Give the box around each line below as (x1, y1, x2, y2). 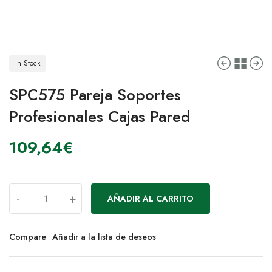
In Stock (15, 58, 40, 69)
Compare (9, 231, 46, 243)
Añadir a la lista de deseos (52, 231, 156, 243)
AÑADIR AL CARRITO (107, 192, 194, 205)
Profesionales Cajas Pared (9, 105, 191, 129)
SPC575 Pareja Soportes (9, 83, 181, 107)
